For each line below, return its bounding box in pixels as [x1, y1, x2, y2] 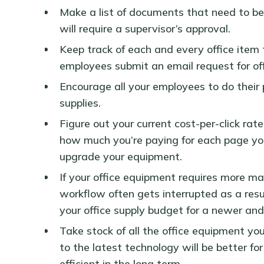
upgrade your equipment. [59, 150, 185, 164]
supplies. [59, 96, 104, 110]
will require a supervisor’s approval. [59, 22, 233, 36]
